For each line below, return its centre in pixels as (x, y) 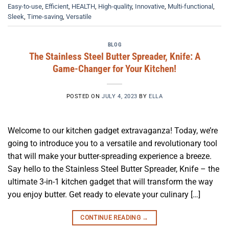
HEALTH (83, 6)
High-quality (115, 6)
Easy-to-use (25, 6)
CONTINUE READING (111, 217)
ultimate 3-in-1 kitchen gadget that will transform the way (110, 181)
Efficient (57, 6)
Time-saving (45, 16)
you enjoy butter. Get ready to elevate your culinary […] (104, 194)
